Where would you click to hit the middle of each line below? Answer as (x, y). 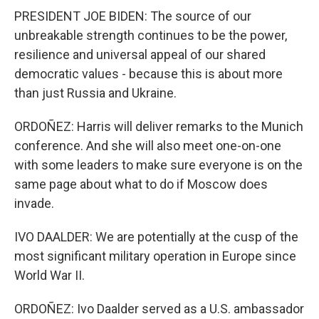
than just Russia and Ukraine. (95, 93)
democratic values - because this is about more (148, 74)
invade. (34, 203)
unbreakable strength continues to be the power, (151, 35)
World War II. (49, 275)
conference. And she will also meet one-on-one (148, 146)
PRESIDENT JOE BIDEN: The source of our (133, 16)
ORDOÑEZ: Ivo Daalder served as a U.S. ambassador (159, 309)
